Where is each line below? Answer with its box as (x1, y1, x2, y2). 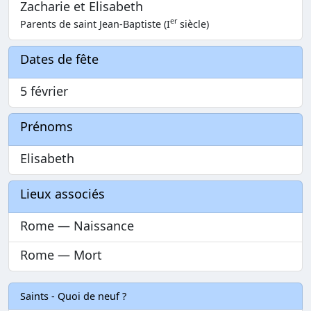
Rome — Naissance (20, 217, 134, 234)
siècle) (177, 17, 209, 31)
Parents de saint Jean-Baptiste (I (20, 17, 170, 31)
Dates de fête (20, 50, 99, 67)
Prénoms (20, 117, 73, 135)
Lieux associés (20, 185, 105, 202)
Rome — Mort (20, 246, 102, 263)
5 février (20, 82, 68, 99)
